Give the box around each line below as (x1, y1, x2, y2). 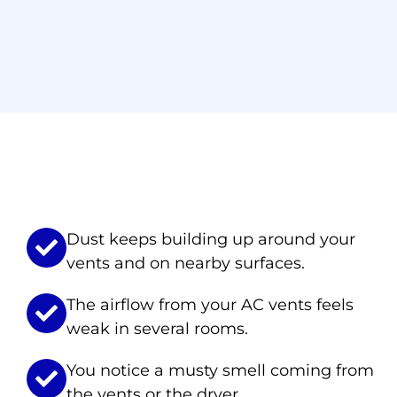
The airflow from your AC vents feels (66, 294, 354, 315)
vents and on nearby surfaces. (66, 253, 305, 273)
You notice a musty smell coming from (66, 360, 374, 380)
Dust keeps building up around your (66, 229, 355, 249)
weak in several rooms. (66, 318, 248, 339)
